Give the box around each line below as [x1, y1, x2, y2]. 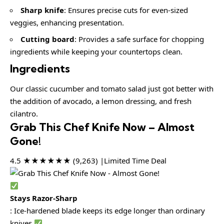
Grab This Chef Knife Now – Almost [10, 119, 194, 134]
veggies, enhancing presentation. [10, 17, 124, 28]
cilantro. [10, 108, 38, 118]
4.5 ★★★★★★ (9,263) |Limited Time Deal [10, 155, 166, 166]
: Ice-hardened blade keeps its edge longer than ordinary [10, 205, 205, 216]
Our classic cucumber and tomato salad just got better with [10, 83, 213, 93]
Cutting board [20, 33, 74, 44]
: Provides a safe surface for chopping [74, 33, 204, 44]
